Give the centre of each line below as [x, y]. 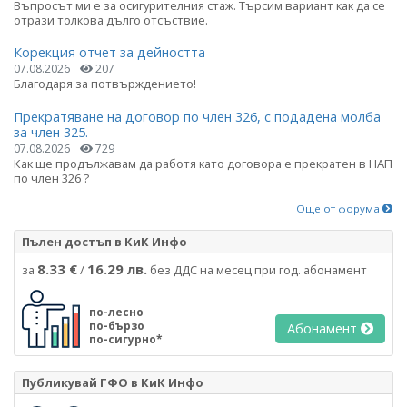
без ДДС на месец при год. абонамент [257, 269]
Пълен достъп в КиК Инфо [104, 241]
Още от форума [339, 208]
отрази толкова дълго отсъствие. [111, 20]
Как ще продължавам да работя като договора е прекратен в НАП [203, 163]
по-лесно [116, 312]
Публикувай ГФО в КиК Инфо [113, 382]
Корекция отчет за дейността [109, 53]
